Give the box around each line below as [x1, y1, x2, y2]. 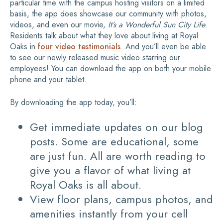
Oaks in [10, 41, 38, 53]
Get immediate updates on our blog [30, 119, 203, 135]
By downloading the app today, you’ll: [10, 97, 137, 109]
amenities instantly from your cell [30, 206, 188, 222]
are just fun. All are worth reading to [30, 148, 206, 164]
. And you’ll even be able [120, 41, 206, 53]
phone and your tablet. [10, 74, 87, 86]
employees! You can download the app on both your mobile [10, 63, 211, 75]
